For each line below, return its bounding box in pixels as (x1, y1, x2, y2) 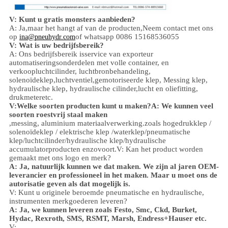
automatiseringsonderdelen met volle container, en (9, 58, 169, 67)
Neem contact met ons (142, 23, 213, 32)
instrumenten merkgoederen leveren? (9, 196, 127, 205)
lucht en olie (137, 84, 177, 93)
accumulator (9, 145, 48, 153)
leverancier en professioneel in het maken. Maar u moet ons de (9, 170, 217, 179)
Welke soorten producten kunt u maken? (16, 101, 151, 110)
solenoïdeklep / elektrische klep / (9, 127, 113, 136)
